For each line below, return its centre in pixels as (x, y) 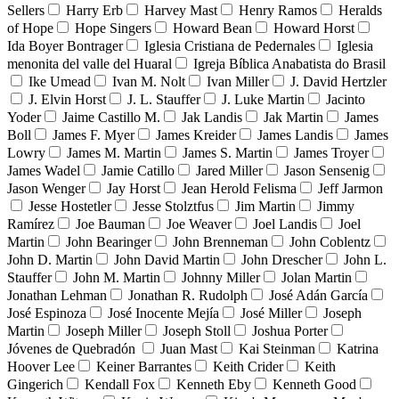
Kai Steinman (277, 348)
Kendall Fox (120, 384)
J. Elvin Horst (67, 99)
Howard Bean (212, 28)
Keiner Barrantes (144, 366)
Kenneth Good (314, 384)
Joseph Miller (104, 330)
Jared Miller (229, 170)
